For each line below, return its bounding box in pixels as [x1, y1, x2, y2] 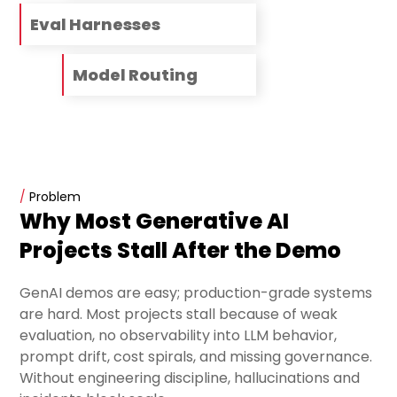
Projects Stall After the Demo [19, 236, 342, 266]
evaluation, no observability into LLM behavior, [19, 325, 338, 346]
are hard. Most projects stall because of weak [19, 304, 339, 325]
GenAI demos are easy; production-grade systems [19, 283, 373, 304]
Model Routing [73, 64, 198, 87]
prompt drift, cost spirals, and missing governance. [19, 346, 373, 368]
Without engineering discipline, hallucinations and [19, 368, 361, 389]
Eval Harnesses [30, 13, 161, 36]
